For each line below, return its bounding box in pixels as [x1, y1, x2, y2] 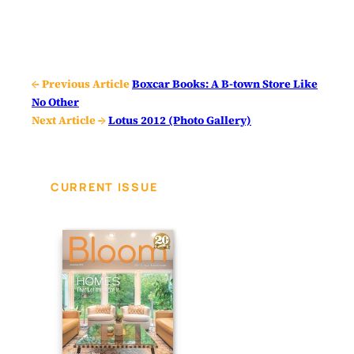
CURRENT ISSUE [51, 179, 158, 195]
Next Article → [32, 112, 106, 129]
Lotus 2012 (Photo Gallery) [108, 112, 251, 129]
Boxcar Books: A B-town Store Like [132, 76, 318, 92]
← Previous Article [32, 76, 130, 92]
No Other [32, 94, 79, 111]
